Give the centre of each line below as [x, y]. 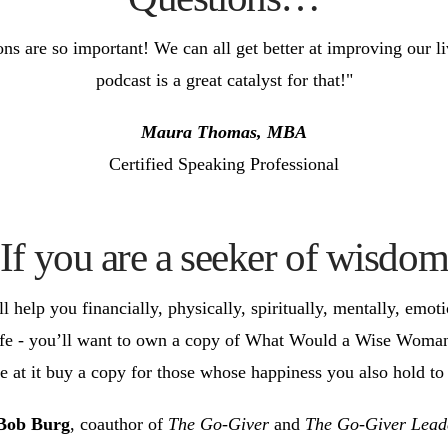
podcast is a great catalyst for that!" [224, 79]
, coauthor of [119, 424]
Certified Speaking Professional [224, 163]
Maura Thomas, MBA [224, 131]
